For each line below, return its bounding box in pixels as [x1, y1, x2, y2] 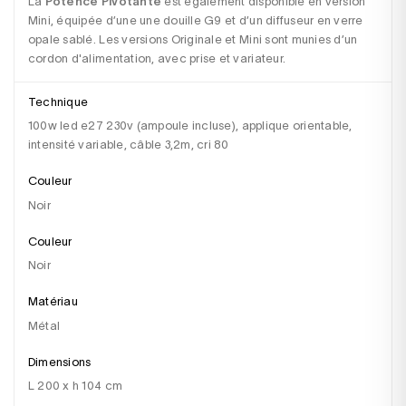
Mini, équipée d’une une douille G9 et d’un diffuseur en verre [27, 14, 366, 28]
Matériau [38, 295, 78, 309]
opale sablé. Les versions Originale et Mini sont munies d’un [27, 33, 361, 47]
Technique [35, 94, 89, 109]
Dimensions [35, 354, 92, 369]
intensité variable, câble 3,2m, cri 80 [27, 138, 229, 152]
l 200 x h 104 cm [34, 379, 123, 393]
